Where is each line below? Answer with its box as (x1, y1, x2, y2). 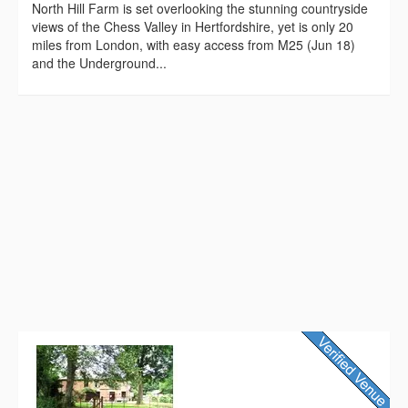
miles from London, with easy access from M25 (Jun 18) (32, 35, 355, 54)
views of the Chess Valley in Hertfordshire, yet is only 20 (32, 16, 353, 36)
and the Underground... (32, 53, 167, 72)
